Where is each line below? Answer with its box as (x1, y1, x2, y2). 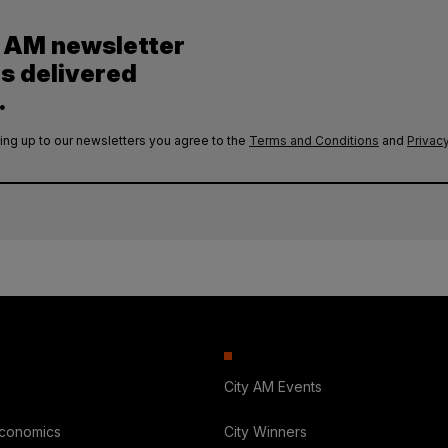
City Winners (223, 423, 307, 441)
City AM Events (223, 378, 322, 396)
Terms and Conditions (249, 133, 379, 149)
